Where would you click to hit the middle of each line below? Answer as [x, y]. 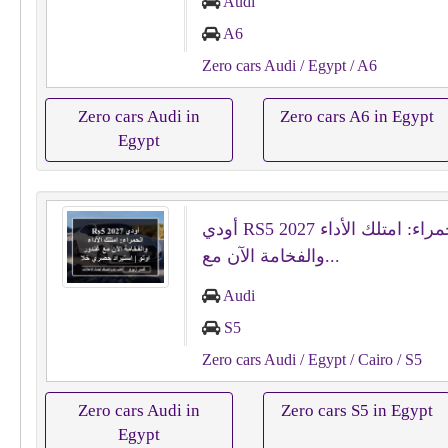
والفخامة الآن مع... [332, 256]
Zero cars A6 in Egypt [357, 116]
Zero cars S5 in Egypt [357, 410]
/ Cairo [369, 359]
